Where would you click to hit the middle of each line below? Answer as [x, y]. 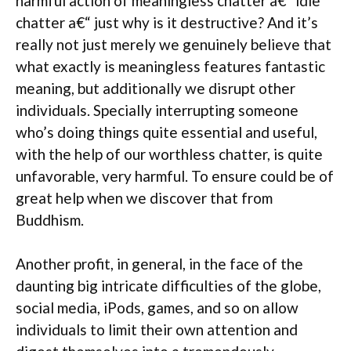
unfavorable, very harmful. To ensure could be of [175, 175]
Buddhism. [50, 219]
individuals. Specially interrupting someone [157, 110]
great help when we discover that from [144, 197]
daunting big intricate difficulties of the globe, [168, 286]
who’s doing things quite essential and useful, [166, 132]
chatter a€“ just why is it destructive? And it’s [167, 22]
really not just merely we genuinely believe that [174, 44]
